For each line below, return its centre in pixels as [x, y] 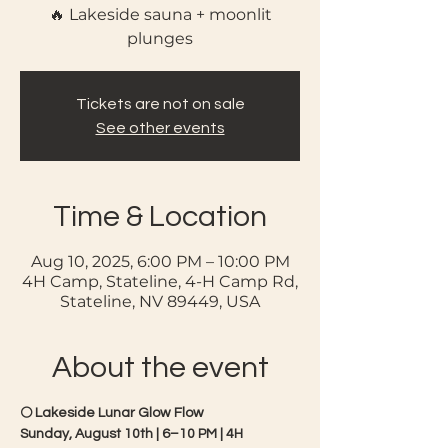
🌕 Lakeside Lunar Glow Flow [113, 413]
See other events [160, 128]
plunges [160, 38]
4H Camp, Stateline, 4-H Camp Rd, [160, 281]
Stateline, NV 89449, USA [160, 301]
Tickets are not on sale [160, 104]
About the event [160, 367]
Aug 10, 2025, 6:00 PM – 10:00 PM [160, 261]
